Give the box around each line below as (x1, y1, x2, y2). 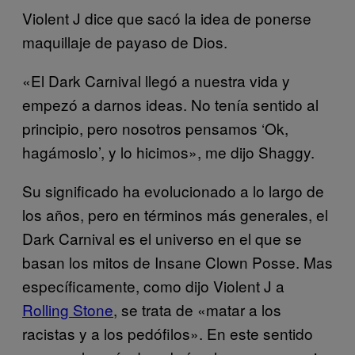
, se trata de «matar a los (113, 298, 281, 320)
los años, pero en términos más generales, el (22, 203, 328, 225)
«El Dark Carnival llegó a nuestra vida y (22, 69, 290, 91)
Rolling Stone (22, 298, 113, 320)
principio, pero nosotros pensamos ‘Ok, (22, 116, 288, 139)
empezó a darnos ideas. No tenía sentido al (22, 93, 319, 115)
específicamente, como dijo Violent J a (22, 274, 284, 296)
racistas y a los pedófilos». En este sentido (22, 322, 313, 344)
